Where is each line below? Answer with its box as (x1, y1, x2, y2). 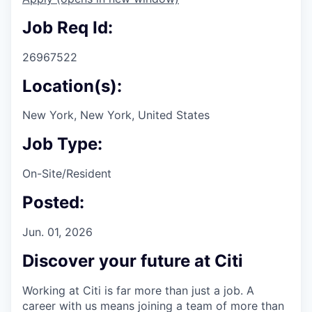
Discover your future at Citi (22, 250, 243, 271)
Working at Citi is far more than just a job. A (22, 283, 254, 297)
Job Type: (22, 134, 102, 155)
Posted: (22, 192, 84, 213)
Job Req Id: (22, 17, 113, 38)
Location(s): (22, 75, 122, 96)
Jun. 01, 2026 (22, 225, 93, 240)
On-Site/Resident (22, 166, 111, 181)
